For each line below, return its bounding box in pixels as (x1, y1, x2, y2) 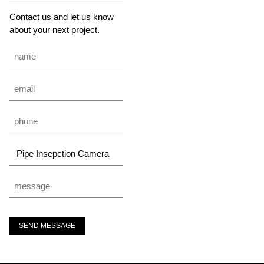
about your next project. (9, 24, 100, 35)
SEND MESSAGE (19, 221, 75, 230)
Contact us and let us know (9, 11, 114, 22)
